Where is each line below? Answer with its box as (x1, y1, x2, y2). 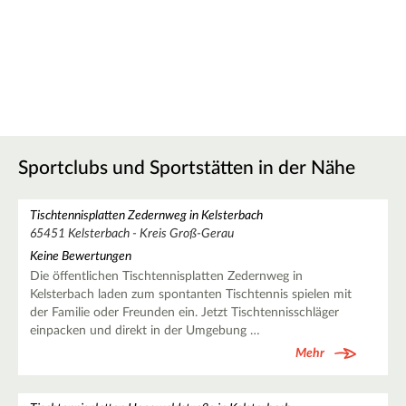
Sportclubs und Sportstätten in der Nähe (18, 158, 355, 178)
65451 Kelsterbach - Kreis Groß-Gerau (29, 227, 234, 240)
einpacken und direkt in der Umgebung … (29, 324, 260, 338)
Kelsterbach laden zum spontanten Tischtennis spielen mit (29, 288, 352, 302)
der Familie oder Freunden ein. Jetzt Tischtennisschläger (29, 306, 339, 320)
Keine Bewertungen (29, 250, 131, 264)
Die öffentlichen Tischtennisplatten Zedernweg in (29, 270, 303, 284)
